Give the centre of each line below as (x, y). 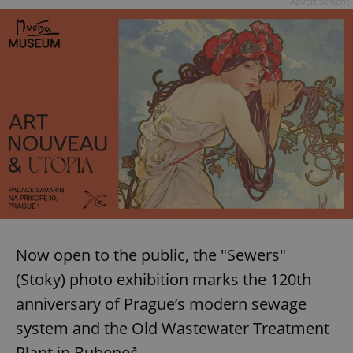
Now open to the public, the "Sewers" (151, 255)
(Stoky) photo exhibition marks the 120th (163, 279)
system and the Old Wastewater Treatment (173, 328)
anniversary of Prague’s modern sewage (161, 303)
